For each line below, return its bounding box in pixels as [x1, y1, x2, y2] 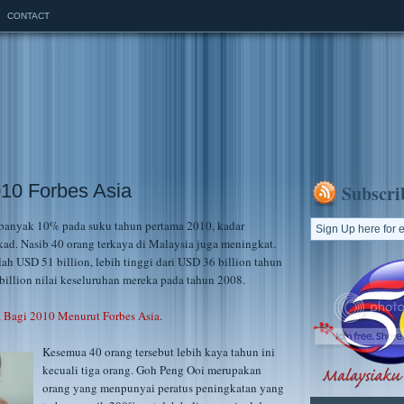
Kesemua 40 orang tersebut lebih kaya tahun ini [42, 344, 275, 360]
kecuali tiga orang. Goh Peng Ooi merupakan [42, 362, 262, 378]
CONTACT [7, 11, 50, 21]
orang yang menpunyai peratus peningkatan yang [42, 380, 284, 396]
